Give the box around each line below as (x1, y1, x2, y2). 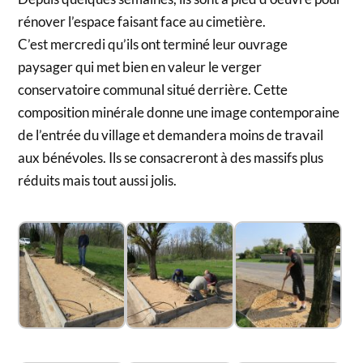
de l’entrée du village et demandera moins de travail (18, 126, 324, 144)
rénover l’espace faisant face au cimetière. (18, 13, 267, 31)
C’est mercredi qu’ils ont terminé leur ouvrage (18, 36, 288, 53)
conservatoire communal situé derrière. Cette (18, 81, 288, 99)
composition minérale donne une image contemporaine (18, 104, 340, 122)
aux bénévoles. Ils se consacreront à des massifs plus (18, 149, 324, 167)
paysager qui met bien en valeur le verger (18, 58, 263, 76)
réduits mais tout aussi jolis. (18, 172, 177, 190)
